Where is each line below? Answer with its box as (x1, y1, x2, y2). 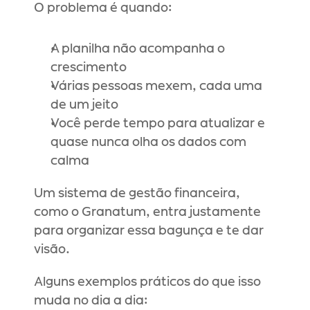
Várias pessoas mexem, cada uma (51, 80, 262, 93)
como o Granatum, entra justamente (34, 206, 261, 219)
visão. (34, 244, 70, 256)
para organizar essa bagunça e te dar (34, 225, 264, 237)
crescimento (51, 62, 127, 74)
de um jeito (51, 99, 118, 111)
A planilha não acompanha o (51, 43, 225, 55)
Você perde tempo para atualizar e (51, 118, 265, 130)
